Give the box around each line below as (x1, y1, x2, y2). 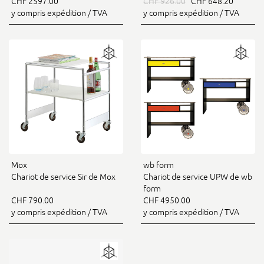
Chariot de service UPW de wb (143, 172, 252, 181)
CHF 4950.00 (143, 196, 190, 205)
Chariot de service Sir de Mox (11, 172, 115, 181)
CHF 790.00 (11, 196, 54, 205)
